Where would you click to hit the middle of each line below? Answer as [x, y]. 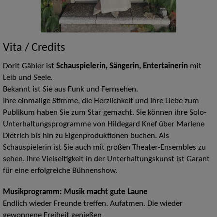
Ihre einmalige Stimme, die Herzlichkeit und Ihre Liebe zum [101, 101]
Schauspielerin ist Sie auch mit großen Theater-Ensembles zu [104, 148]
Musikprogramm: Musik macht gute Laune [75, 193]
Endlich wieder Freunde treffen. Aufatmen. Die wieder [93, 204]
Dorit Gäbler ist [29, 67]
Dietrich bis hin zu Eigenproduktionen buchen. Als [86, 136]
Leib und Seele [27, 78]
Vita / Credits [34, 48]
